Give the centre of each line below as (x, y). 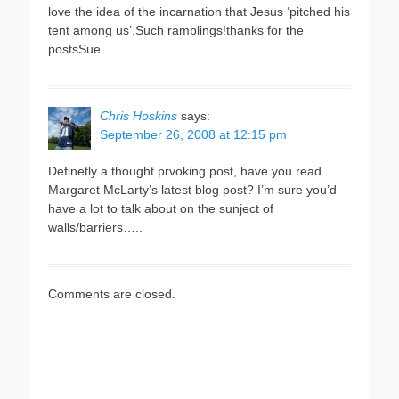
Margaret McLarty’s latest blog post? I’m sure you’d (192, 190)
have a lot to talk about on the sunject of (161, 208)
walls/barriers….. (95, 227)
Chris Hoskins (138, 116)
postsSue (74, 49)
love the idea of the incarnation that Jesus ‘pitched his (199, 12)
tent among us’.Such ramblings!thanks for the (176, 30)
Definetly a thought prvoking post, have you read (185, 171)
